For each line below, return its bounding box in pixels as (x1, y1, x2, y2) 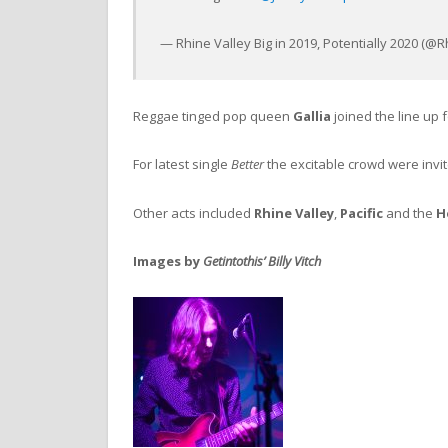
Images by (133, 251, 203, 270)
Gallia (293, 107, 331, 126)
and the (383, 203, 436, 222)
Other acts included (133, 203, 254, 222)
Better (231, 155, 264, 174)
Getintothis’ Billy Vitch (203, 251, 321, 270)
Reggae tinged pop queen (133, 107, 293, 126)
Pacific (340, 203, 383, 222)
